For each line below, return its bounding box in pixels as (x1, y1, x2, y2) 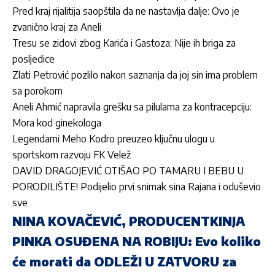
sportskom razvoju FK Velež (12, 149, 131, 161)
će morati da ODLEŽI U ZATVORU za (12, 254, 236, 269)
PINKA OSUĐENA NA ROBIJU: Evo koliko (12, 233, 261, 249)
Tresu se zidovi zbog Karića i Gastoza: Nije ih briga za (12, 37, 236, 50)
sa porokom (12, 85, 63, 98)
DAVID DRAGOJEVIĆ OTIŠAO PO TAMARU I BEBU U (12, 165, 244, 177)
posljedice (12, 53, 55, 66)
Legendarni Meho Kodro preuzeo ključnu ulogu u (12, 133, 215, 145)
